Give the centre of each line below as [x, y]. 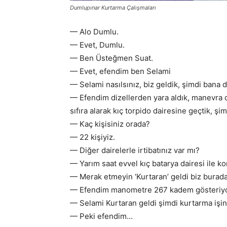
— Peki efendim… [101, 216]
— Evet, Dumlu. [97, 45]
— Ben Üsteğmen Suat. [111, 58]
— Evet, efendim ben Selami [120, 71]
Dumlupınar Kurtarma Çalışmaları [113, 7]
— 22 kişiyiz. [92, 137]
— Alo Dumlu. [94, 31]
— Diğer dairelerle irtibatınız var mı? [135, 150]
